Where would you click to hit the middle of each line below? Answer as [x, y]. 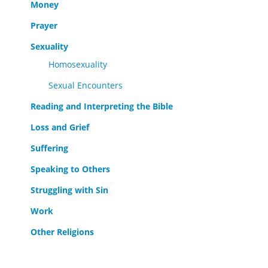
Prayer [44, 25]
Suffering [49, 148]
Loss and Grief [60, 127]
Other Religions [62, 232]
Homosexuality [78, 64]
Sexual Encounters [86, 85]
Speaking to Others [70, 169]
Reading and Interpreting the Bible [102, 106]
